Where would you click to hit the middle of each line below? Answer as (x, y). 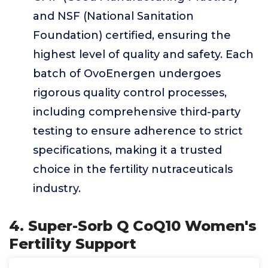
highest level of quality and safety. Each (143, 54)
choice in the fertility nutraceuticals (133, 169)
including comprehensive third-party (137, 112)
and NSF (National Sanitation (113, 16)
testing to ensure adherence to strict (138, 131)
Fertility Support (73, 244)
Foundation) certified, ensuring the (132, 35)
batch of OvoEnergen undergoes (127, 74)
